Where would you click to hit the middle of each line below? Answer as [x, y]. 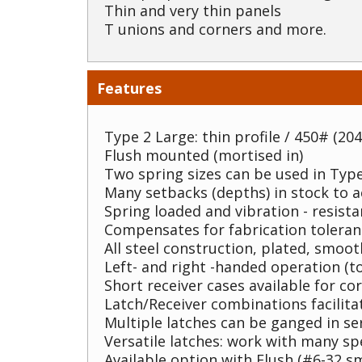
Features [129, 88]
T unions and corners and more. [215, 29]
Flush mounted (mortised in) [204, 155]
